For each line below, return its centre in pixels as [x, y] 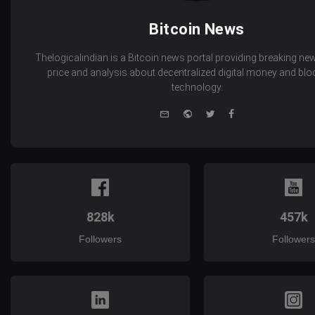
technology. [197, 88]
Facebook [256, 112]
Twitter [230, 112]
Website [210, 112]
